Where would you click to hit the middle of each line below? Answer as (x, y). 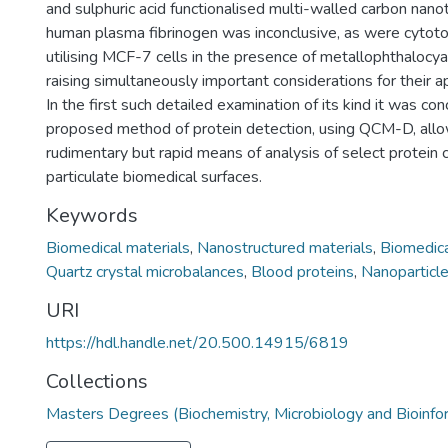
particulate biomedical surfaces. (154, 177)
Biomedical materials (118, 248)
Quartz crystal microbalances (145, 272)
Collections (97, 381)
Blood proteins (302, 272)
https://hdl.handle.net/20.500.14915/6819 (197, 343)
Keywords (92, 215)
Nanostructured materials (285, 248)
